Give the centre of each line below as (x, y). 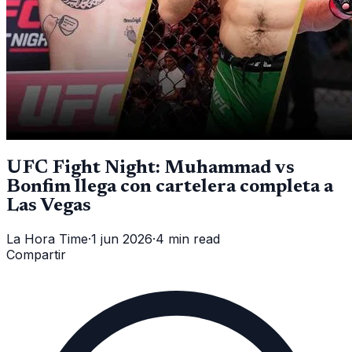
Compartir (36, 254)
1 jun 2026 (122, 238)
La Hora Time (47, 238)
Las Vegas (49, 205)
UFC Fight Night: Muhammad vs (150, 168)
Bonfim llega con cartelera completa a (170, 187)
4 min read (188, 238)
